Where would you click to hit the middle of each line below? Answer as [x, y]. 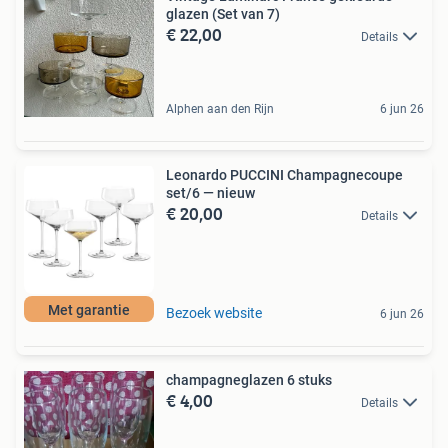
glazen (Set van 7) [223, 13]
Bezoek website [214, 312]
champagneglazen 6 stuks [249, 379]
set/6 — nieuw [210, 192]
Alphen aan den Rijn [220, 108]
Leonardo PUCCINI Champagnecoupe [284, 174]
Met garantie [89, 309]
